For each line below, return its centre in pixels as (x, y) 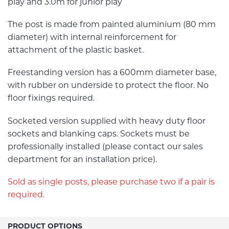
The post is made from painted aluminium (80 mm (112, 25)
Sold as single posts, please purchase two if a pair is (111, 181)
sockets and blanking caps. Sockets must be (99, 133)
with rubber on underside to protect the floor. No (108, 85)
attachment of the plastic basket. (76, 50)
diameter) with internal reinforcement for (92, 37)
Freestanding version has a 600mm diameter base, (112, 73)
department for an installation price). (82, 159)
